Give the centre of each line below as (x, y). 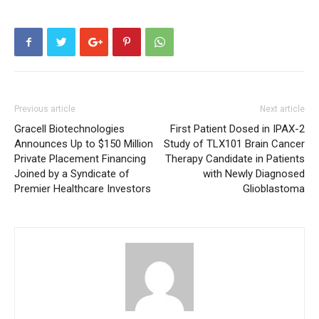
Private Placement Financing (80, 159)
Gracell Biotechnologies (69, 129)
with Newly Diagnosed (254, 174)
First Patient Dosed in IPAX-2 (237, 129)
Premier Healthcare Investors (83, 189)
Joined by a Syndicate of (72, 174)
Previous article (45, 109)
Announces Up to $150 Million (84, 144)
